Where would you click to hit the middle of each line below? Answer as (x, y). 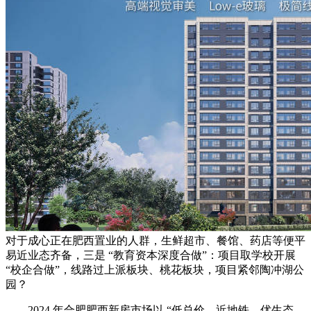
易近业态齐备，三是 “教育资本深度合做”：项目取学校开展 (151, 255)
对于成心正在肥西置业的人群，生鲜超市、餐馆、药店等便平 (155, 241)
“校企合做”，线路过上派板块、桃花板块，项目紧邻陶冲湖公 (155, 270)
